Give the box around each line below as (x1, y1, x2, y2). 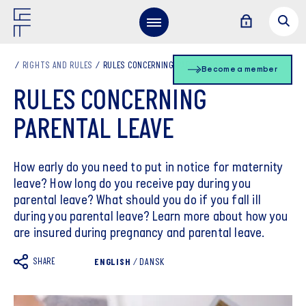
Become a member (201, 66, 277, 74)
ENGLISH (94, 258, 131, 268)
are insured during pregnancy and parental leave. (14, 227, 265, 240)
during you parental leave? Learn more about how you (14, 210, 288, 224)
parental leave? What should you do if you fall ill (14, 194, 262, 208)
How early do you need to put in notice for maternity (14, 161, 283, 175)
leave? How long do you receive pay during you (14, 178, 251, 191)
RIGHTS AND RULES (22, 61, 92, 71)
